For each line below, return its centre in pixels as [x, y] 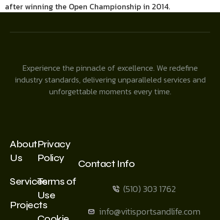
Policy [51, 158]
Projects [29, 205]
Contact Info [106, 164]
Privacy [54, 144]
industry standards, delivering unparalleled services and [110, 80]
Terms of [56, 182]
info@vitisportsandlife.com [150, 212]
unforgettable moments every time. [110, 92]
